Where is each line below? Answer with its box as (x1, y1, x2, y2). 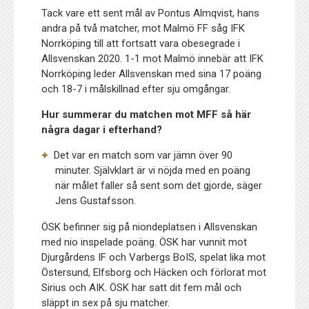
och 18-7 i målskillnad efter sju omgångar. (41, 82, 231, 95)
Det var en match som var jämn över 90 (54, 148, 233, 161)
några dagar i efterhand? (41, 123, 166, 136)
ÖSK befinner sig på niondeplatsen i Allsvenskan (41, 220, 258, 233)
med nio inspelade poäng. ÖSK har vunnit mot (41, 235, 248, 248)
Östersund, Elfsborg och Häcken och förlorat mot (41, 266, 267, 279)
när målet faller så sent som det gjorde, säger (55, 179, 263, 192)
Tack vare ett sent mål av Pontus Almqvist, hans (41, 6, 260, 19)
